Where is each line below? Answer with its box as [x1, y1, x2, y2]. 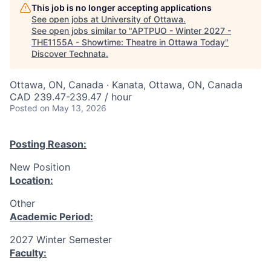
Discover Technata [31, 48, 106, 59]
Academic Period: [10, 211, 93, 223]
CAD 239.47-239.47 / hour [10, 91, 132, 103]
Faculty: [10, 247, 47, 259]
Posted [10, 103, 38, 113]
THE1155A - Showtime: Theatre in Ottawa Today [31, 37, 225, 47]
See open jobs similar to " [31, 25, 132, 36]
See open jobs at [31, 14, 101, 24]
